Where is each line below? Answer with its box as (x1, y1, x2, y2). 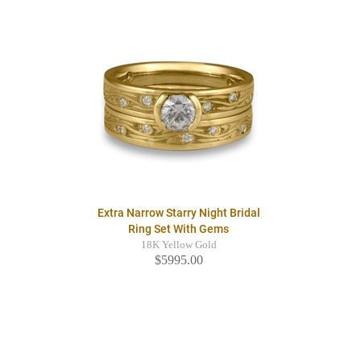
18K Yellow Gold (140, 239, 217, 251)
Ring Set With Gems (128, 222, 229, 236)
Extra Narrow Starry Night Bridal (97, 206, 260, 220)
